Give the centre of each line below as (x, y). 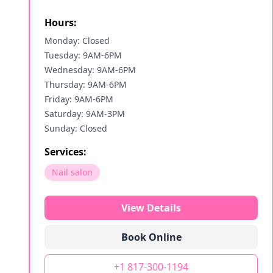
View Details (151, 208)
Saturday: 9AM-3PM (85, 114)
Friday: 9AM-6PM (79, 99)
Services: (66, 152)
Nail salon (72, 172)
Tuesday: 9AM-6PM (83, 55)
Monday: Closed (77, 41)
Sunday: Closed (76, 128)
